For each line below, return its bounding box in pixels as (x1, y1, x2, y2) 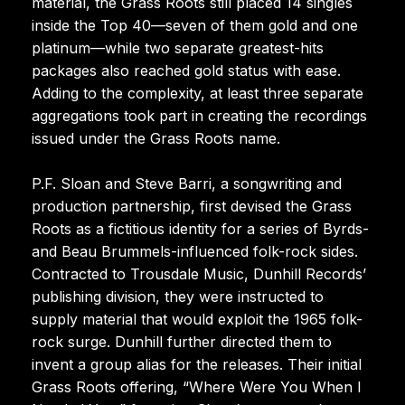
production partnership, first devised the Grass (32, 196, 352, 215)
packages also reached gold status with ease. (32, 61, 341, 80)
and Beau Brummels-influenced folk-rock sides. (32, 241, 358, 260)
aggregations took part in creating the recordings (32, 106, 367, 125)
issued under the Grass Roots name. (32, 128, 280, 147)
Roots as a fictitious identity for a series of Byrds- (32, 219, 369, 238)
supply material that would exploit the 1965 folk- (32, 309, 363, 328)
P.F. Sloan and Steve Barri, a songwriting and (32, 174, 342, 193)
